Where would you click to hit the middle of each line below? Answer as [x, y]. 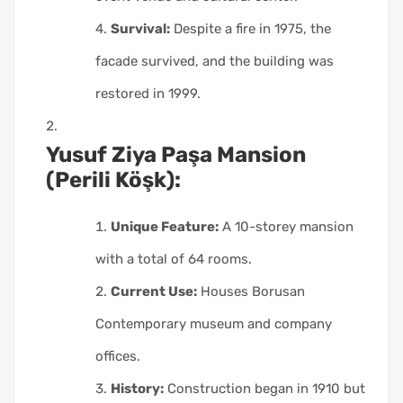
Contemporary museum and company [214, 324]
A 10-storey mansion [286, 227]
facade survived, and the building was [215, 62]
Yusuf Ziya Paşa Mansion [176, 155]
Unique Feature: [165, 227]
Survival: [140, 29]
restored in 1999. [148, 94]
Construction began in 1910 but [264, 389]
